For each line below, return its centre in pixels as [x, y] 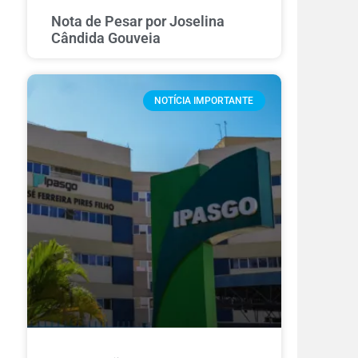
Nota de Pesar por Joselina [138, 22]
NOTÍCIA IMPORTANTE [204, 101]
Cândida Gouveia [106, 38]
